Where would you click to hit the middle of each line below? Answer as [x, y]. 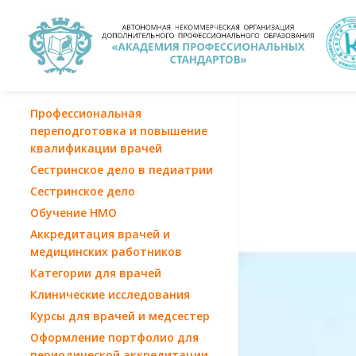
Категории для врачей [96, 273]
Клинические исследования [110, 294]
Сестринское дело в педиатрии [122, 169]
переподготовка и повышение [119, 130]
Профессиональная [86, 113]
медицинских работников [106, 251]
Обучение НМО [74, 212]
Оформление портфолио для [114, 337]
